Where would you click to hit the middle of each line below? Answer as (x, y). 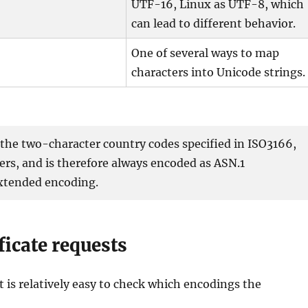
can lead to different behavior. (214, 24)
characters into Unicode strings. (219, 73)
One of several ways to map (206, 53)
